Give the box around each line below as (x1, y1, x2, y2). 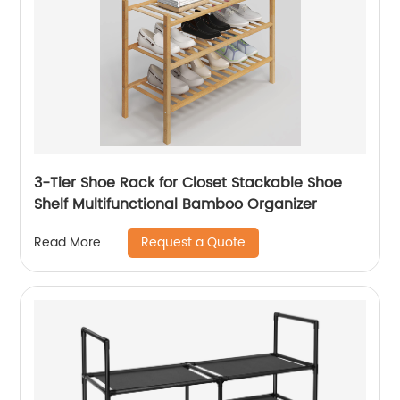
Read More (34, 232, 102, 254)
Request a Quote (141, 231, 246, 253)
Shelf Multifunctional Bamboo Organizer (72, 192, 318, 216)
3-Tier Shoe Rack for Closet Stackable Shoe (34, 171, 343, 195)
